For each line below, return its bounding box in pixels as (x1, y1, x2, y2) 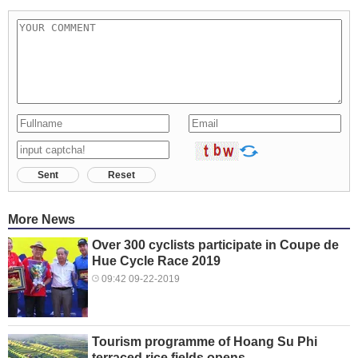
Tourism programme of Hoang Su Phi (92, 335, 317, 349)
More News (8, 213, 75, 227)
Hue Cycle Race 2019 (92, 254, 221, 268)
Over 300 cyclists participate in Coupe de (92, 238, 339, 253)
